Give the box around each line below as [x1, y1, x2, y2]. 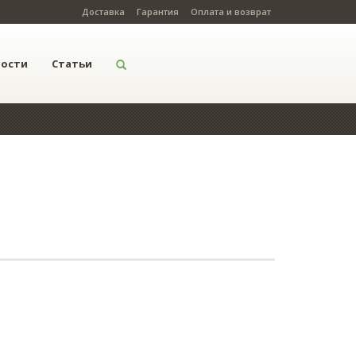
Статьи [52, 56, 92, 71]
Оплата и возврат [191, 6, 271, 17]
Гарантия [137, 6, 179, 17]
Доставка [82, 6, 125, 17]
